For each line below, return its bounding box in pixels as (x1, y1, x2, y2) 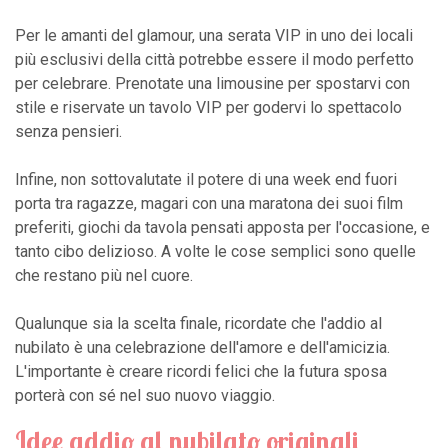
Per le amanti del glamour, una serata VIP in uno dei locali (15, 25, 413, 45)
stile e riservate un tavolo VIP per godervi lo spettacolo (15, 97, 402, 117)
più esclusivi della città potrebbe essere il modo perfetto (15, 49, 414, 69)
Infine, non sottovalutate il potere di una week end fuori (15, 169, 397, 189)
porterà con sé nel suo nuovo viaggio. (15, 385, 275, 405)
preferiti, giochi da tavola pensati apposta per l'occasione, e (15, 217, 430, 237)
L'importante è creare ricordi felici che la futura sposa (15, 361, 387, 381)
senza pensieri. (15, 121, 122, 141)
